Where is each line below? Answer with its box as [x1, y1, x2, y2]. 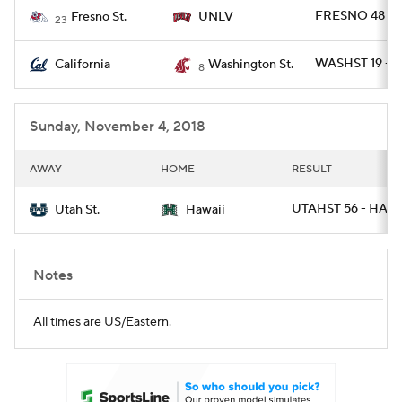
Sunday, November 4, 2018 [30, 118, 205, 135]
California [55, 57, 110, 73]
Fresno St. [71, 9, 127, 25]
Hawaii [186, 202, 225, 218]
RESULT [292, 162, 332, 176]
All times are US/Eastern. [33, 314, 171, 330]
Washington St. [208, 57, 293, 73]
